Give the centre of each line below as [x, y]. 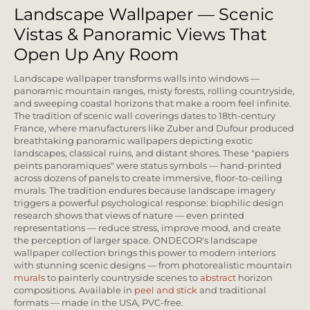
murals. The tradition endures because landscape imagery [145, 191]
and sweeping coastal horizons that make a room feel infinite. [153, 104]
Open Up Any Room [96, 55]
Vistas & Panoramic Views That [140, 35]
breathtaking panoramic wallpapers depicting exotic [133, 141]
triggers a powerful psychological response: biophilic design [149, 203]
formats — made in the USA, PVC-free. [99, 303]
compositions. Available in [74, 291]
